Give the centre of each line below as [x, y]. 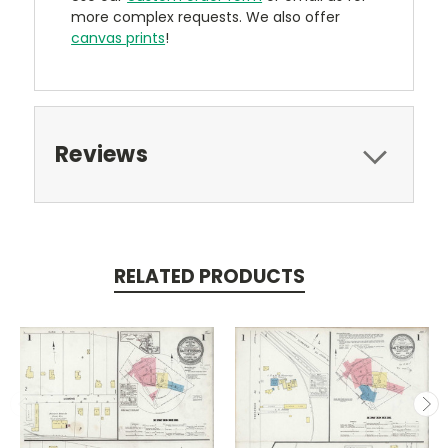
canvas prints [118, 37]
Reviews [101, 154]
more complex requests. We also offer [206, 16]
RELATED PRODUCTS [209, 276]
